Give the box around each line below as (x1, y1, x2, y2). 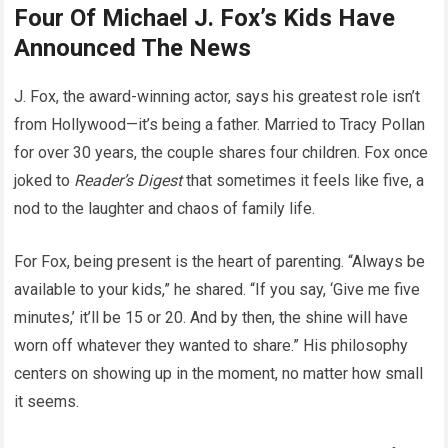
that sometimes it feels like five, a (182, 171, 425, 191)
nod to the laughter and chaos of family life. (14, 199, 316, 219)
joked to (14, 171, 75, 191)
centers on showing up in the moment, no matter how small (14, 364, 424, 384)
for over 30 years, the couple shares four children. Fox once (14, 143, 429, 163)
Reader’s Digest (74, 171, 183, 191)
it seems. (14, 392, 80, 412)
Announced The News (14, 34, 252, 63)
